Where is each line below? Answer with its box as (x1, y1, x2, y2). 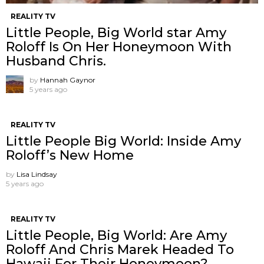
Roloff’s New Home (6, 147, 134, 163)
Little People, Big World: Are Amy (6, 227, 227, 243)
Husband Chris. (6, 52, 106, 69)
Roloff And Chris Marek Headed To (6, 241, 234, 258)
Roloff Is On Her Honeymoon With (6, 38, 232, 55)
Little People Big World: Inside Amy (6, 133, 241, 149)
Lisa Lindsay (16, 169, 57, 179)
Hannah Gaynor (40, 75, 95, 84)
